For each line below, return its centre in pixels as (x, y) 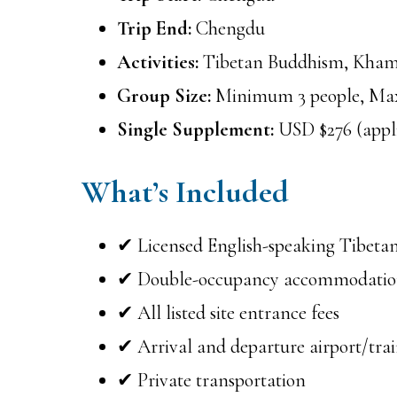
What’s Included (185, 191)
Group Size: (164, 95)
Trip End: (154, 28)
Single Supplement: (195, 129)
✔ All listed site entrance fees (228, 312)
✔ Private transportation (211, 380)
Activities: (158, 62)
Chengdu (228, 28)
